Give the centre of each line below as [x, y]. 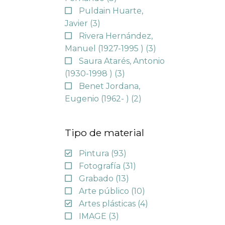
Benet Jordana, [109, 86]
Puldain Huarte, [111, 11]
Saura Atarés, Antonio [122, 61]
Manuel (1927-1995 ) [105, 48]
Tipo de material [104, 132]
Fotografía [100, 166]
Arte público [105, 191]
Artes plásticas [108, 204]
